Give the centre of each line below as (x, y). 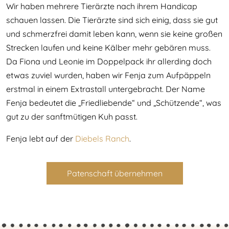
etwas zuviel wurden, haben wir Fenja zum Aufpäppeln (108, 75)
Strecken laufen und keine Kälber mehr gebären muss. (108, 48)
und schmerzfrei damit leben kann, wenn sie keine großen (114, 34)
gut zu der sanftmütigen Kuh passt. (72, 117)
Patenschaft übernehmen (114, 173)
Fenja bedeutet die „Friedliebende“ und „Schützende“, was (114, 103)
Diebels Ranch (102, 139)
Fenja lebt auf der (41, 139)
